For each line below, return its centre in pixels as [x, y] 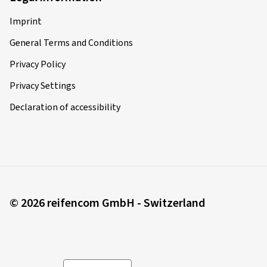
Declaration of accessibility [65, 107]
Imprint [26, 21]
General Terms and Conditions [71, 43]
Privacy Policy [38, 64]
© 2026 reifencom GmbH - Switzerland [107, 203]
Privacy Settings [43, 86]
